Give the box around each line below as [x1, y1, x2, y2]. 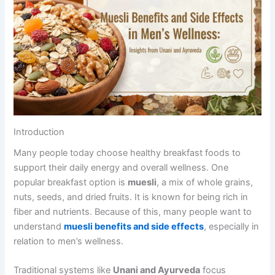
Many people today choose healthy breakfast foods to [14, 147, 241, 159]
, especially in [204, 221, 260, 233]
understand [14, 221, 64, 233]
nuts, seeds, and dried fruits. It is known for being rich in [14, 192, 249, 203]
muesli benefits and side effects [64, 221, 204, 233]
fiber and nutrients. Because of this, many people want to [14, 206, 252, 218]
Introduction [14, 126, 65, 137]
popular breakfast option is [14, 177, 128, 188]
